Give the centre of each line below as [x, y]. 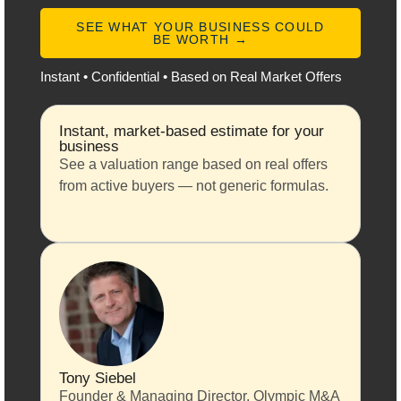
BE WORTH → [200, 40]
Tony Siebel [98, 379]
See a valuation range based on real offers [193, 165]
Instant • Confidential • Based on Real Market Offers [191, 77]
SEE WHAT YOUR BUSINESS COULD [200, 27]
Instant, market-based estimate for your [192, 132]
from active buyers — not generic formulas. [194, 186]
